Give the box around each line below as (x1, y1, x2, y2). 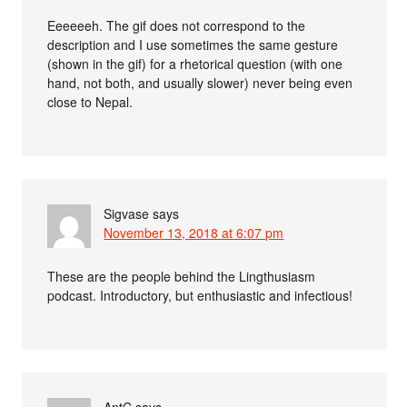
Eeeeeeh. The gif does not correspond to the (47, 16, 306, 35)
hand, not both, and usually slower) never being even (47, 74, 353, 93)
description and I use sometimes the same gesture (47, 35, 339, 55)
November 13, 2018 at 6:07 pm (104, 223, 284, 243)
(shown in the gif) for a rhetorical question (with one (47, 55, 343, 74)
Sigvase (104, 204, 150, 223)
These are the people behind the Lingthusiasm (47, 267, 316, 286)
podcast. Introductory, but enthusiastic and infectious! (47, 286, 353, 305)
